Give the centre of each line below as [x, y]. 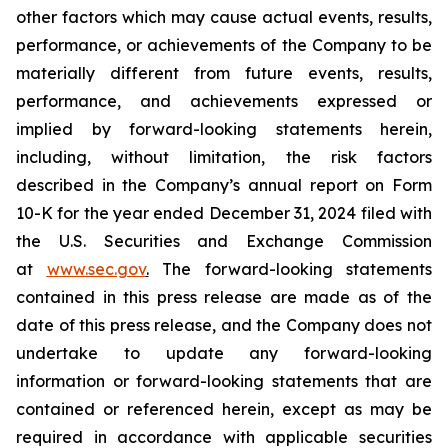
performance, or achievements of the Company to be [224, 45]
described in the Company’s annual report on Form [224, 185]
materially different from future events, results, [224, 73]
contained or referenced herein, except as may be [224, 409]
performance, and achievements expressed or [224, 101]
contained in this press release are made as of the [224, 297]
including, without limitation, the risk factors [224, 157]
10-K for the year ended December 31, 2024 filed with [224, 213]
